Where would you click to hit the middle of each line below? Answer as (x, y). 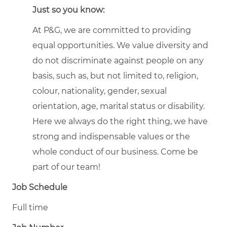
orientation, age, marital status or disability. (119, 106)
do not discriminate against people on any (118, 60)
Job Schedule (40, 187)
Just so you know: (68, 10)
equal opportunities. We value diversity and (120, 45)
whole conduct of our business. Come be (115, 152)
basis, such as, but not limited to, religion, (115, 75)
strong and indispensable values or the (111, 136)
